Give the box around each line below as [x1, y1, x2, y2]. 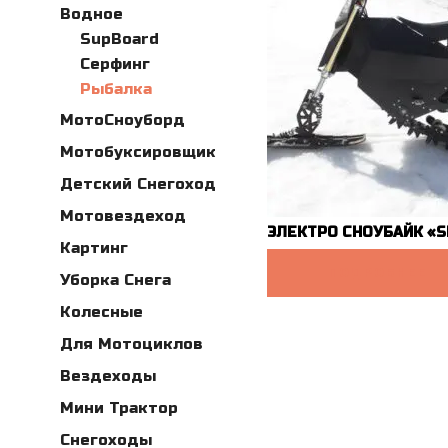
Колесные [60, 303, 143, 322]
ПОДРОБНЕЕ [327, 265, 427, 282]
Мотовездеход [60, 207, 186, 226]
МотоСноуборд [60, 111, 185, 130]
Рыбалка [80, 80, 152, 99]
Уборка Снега [60, 271, 171, 290]
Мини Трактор [60, 399, 178, 418]
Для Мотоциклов [60, 335, 203, 354]
